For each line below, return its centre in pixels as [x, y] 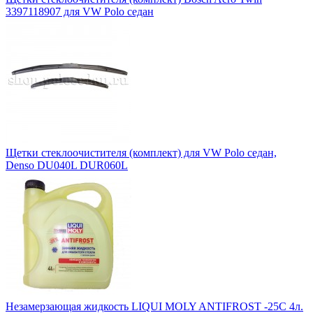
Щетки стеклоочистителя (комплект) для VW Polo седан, [141, 153]
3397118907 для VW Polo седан [80, 12]
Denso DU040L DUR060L [67, 166]
